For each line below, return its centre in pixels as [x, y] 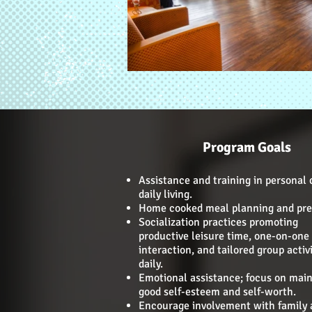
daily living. [165, 194]
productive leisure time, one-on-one [224, 236]
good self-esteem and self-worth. [217, 292]
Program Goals [247, 147]
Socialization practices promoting [218, 222]
